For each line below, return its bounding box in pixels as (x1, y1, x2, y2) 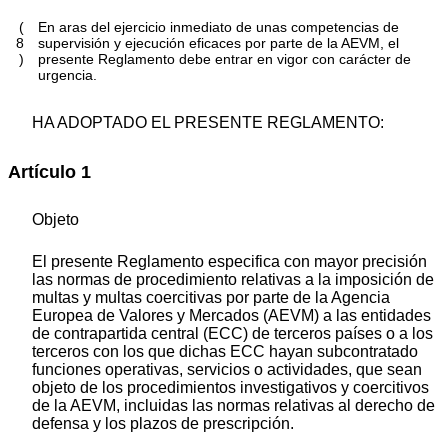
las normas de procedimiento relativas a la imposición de (32, 270, 434, 288)
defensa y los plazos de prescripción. (32, 414, 294, 432)
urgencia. (38, 67, 98, 84)
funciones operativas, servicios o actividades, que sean (32, 360, 422, 378)
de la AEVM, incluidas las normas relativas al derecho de (32, 396, 435, 414)
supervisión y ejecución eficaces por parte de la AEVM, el (38, 35, 400, 52)
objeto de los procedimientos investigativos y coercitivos (32, 378, 429, 396)
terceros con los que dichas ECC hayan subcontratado (32, 342, 418, 360)
